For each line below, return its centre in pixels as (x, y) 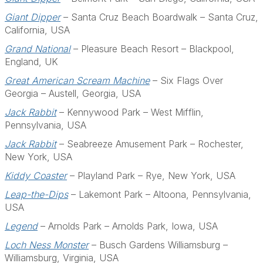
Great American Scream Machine (77, 80)
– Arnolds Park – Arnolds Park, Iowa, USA (128, 226)
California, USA (37, 30)
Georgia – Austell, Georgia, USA (73, 93)
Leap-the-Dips (36, 194)
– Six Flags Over (186, 80)
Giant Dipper (33, 17)
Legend (21, 226)
